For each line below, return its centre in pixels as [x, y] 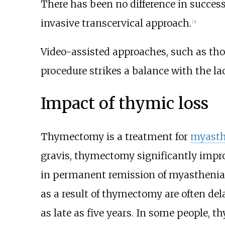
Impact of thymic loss [124, 104]
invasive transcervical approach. [116, 23]
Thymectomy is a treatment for [115, 136]
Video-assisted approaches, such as [125, 51]
